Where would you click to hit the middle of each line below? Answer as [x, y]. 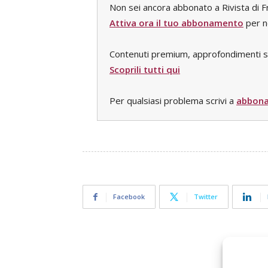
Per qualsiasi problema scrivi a [173, 100]
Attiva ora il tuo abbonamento [176, 23]
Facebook [129, 197]
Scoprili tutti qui [145, 69]
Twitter [206, 197]
